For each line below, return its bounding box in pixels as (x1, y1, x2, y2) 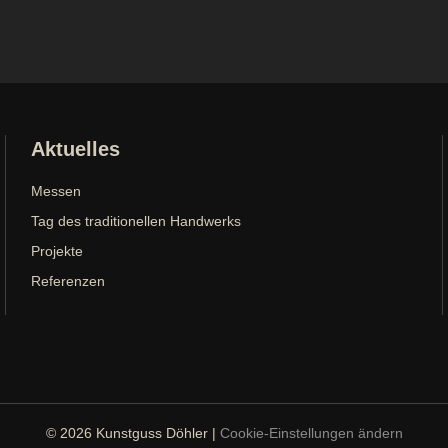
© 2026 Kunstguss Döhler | (45, 424, 220, 441)
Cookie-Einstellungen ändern (219, 424, 403, 441)
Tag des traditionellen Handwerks (30, 212, 241, 229)
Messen (30, 182, 81, 199)
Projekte (30, 242, 83, 259)
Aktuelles (30, 137, 120, 160)
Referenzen (30, 272, 105, 289)
